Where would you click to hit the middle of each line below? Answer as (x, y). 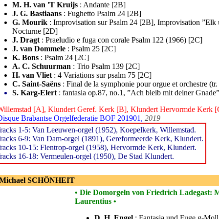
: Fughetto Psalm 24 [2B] (101, 13)
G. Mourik (30, 22)
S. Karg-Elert (34, 93)
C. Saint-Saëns (36, 84)
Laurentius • (96, 201)
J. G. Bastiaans (37, 13)
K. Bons (25, 57)
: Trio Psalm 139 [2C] (105, 66)
